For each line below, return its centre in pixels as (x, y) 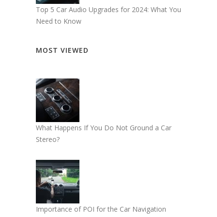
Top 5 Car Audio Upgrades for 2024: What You (108, 10)
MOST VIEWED (62, 50)
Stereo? (48, 139)
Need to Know (59, 21)
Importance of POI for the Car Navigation (101, 209)
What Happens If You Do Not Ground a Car (104, 128)
